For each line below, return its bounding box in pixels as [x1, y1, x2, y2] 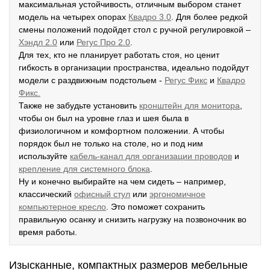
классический [19, 189, 74, 199]
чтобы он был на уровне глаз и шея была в [19, 113, 189, 123]
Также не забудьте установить [19, 101, 139, 110]
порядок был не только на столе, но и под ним [19, 139, 203, 148]
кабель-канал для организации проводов [70, 151, 232, 161]
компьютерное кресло [19, 202, 106, 212]
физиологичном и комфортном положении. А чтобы [19, 126, 224, 136]
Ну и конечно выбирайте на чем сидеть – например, [19, 177, 226, 186]
